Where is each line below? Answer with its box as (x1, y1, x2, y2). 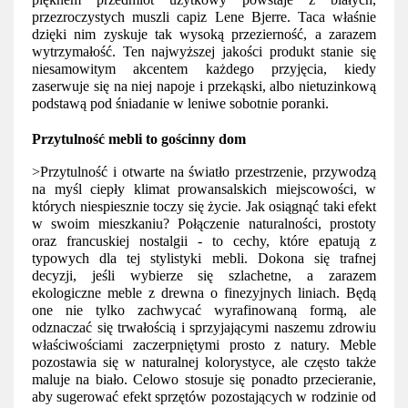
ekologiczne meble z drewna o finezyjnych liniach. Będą (32, 285, 376, 301)
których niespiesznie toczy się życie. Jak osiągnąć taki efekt (32, 199, 376, 214)
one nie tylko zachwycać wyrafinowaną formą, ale (32, 302, 376, 318)
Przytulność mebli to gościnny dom (32, 131, 246, 147)
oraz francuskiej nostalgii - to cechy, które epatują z (32, 233, 376, 249)
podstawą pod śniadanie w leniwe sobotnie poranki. (32, 96, 332, 111)
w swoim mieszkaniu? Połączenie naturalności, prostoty (32, 216, 376, 231)
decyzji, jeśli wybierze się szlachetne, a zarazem (32, 268, 376, 283)
